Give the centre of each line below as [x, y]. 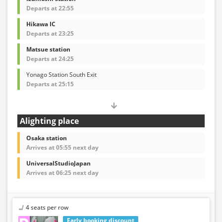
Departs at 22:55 [50, 8]
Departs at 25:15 [50, 84]
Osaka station [47, 138]
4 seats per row [47, 207]
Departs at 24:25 [50, 58]
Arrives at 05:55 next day [62, 147]
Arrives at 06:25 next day [62, 172]
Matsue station [48, 49]
